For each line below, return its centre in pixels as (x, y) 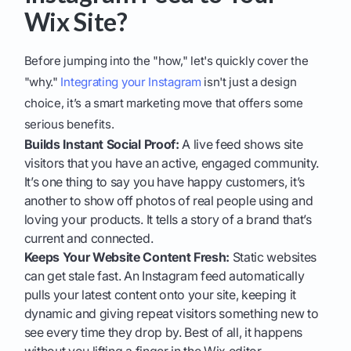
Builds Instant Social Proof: (101, 145)
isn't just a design (249, 82)
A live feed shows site (241, 145)
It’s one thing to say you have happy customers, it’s (164, 182)
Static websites (273, 257)
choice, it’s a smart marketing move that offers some (163, 103)
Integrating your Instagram (131, 82)
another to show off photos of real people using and (168, 201)
